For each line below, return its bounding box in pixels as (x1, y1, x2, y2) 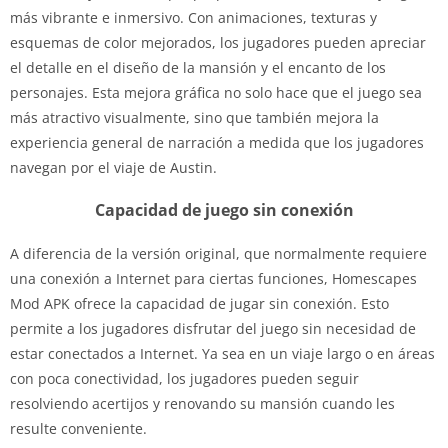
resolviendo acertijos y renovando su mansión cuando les (10, 393, 395, 413)
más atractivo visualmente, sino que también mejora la (10, 107, 379, 127)
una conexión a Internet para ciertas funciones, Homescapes (10, 268, 417, 288)
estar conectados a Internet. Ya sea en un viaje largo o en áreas (10, 343, 435, 363)
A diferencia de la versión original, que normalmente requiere (10, 243, 427, 263)
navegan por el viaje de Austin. (10, 157, 217, 177)
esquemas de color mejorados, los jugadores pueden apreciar (10, 32, 426, 52)
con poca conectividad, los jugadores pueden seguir (10, 368, 359, 388)
